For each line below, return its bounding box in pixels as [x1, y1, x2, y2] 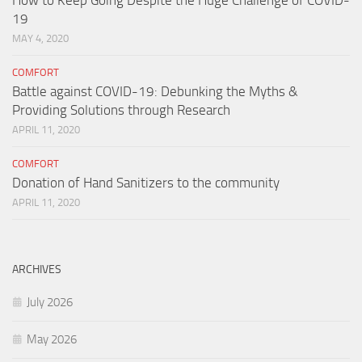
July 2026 [27, 294, 73, 309]
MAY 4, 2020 [12, 32, 69, 44]
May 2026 [27, 331, 77, 347]
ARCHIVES [12, 262, 61, 276]
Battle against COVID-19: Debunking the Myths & [12, 82, 298, 99]
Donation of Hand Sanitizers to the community [12, 174, 280, 191]
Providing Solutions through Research [12, 101, 230, 118]
